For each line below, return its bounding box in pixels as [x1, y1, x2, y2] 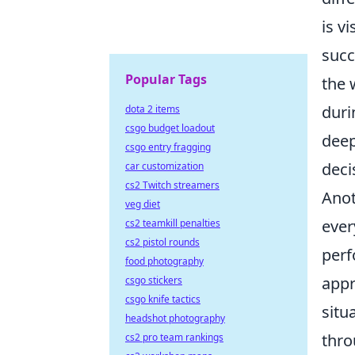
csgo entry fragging [125, 140, 211, 154]
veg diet [125, 197, 160, 211]
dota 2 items [125, 102, 180, 116]
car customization [125, 159, 204, 173]
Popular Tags [125, 71, 207, 88]
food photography [125, 254, 204, 268]
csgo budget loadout [125, 121, 215, 135]
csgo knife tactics [125, 292, 200, 306]
